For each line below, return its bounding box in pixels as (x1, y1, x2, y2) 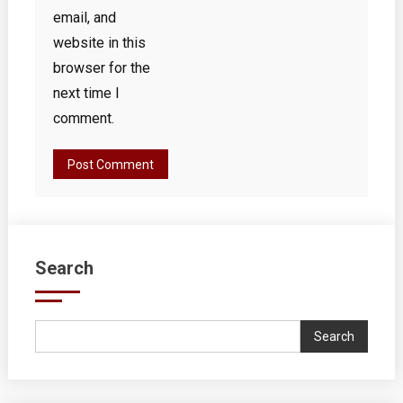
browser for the (52, 59, 150, 76)
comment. (52, 110, 114, 127)
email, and (52, 9, 116, 26)
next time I (52, 85, 120, 102)
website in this (52, 34, 146, 51)
